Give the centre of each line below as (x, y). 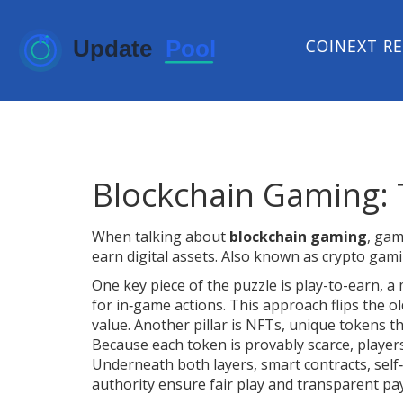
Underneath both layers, (176, 364)
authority (123, 384)
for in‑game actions (157, 305)
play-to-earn (337, 285)
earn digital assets (153, 256)
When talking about (161, 237)
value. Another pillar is (169, 325)
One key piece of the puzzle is (193, 285)
